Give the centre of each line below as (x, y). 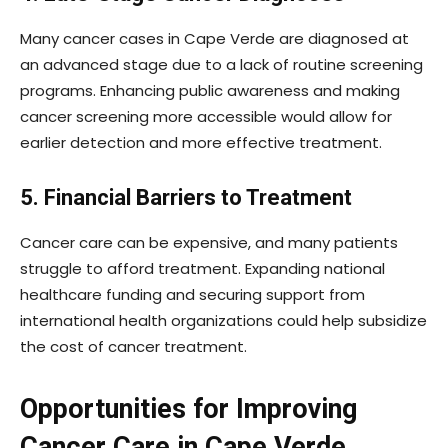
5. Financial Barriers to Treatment (186, 198)
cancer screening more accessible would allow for (206, 117)
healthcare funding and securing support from (192, 295)
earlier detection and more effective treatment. (201, 143)
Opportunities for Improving (188, 409)
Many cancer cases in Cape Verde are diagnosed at (214, 39)
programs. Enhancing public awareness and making (210, 91)
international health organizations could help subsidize (223, 321)
